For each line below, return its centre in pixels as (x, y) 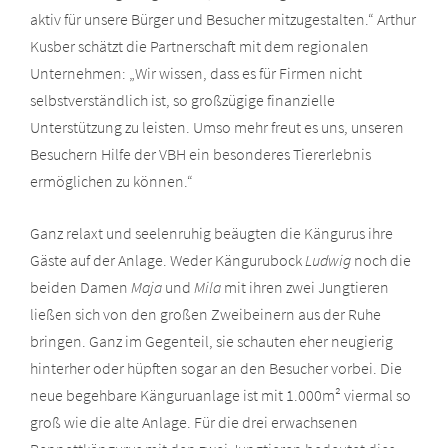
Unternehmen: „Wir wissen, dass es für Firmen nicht (196, 72)
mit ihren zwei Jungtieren (305, 286)
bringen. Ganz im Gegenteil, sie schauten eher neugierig (211, 340)
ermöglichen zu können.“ (111, 180)
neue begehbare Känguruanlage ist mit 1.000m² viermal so (220, 394)
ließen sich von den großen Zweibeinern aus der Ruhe (205, 313)
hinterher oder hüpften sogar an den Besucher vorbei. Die (216, 367)
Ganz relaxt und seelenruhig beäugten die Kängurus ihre (211, 232)
